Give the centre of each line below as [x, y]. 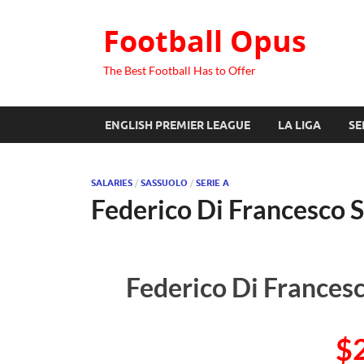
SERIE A [212, 183]
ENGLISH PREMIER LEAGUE [178, 125]
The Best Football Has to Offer [180, 70]
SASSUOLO [164, 183]
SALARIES [112, 183]
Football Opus [205, 41]
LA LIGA [299, 125]
